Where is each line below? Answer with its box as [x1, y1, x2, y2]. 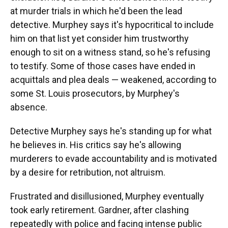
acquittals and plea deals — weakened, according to [10, 74, 216, 85]
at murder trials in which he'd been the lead [10, 6, 182, 16]
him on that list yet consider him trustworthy [10, 33, 189, 44]
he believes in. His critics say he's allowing [10, 139, 181, 150]
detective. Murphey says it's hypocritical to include [10, 19, 214, 30]
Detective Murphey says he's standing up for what [10, 126, 212, 136]
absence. [10, 102, 47, 112]
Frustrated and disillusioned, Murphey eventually [10, 191, 204, 202]
